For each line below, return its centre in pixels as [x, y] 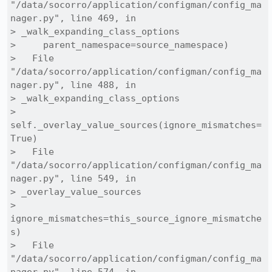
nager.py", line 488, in [73, 85]
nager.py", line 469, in [73, 18]
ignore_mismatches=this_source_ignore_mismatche [136, 219]
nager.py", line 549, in [73, 178]
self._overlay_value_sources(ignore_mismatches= [136, 125]
